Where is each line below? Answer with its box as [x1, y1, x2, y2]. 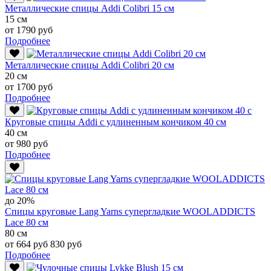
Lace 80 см [5, 217, 48, 227]
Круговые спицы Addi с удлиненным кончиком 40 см [5, 116, 226, 127]
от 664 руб [5, 238, 50, 249]
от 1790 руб [5, 24, 53, 35]
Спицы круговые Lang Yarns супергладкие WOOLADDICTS [5, 206, 255, 217]
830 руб [50, 238, 82, 249]
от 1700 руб [5, 81, 53, 92]
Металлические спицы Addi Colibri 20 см [5, 59, 174, 70]
